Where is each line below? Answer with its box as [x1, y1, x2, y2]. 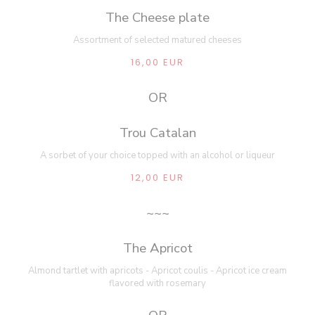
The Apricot [122, 238, 193, 257]
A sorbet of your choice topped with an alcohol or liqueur [40, 148, 275, 162]
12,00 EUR [131, 170, 184, 184]
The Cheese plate [105, 8, 210, 27]
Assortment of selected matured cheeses [73, 33, 242, 46]
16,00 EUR [131, 55, 184, 69]
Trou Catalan [119, 123, 196, 142]
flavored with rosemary [109, 276, 206, 290]
